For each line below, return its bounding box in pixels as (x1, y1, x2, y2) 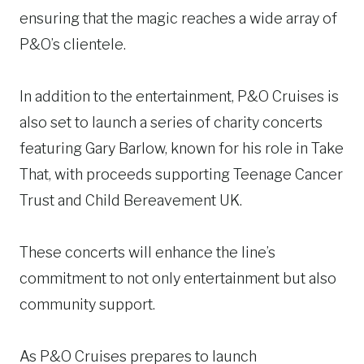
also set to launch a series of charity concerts (19, 114, 323, 131)
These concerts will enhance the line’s (19, 244, 275, 261)
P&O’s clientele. (19, 36, 126, 53)
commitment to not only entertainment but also (19, 270, 336, 287)
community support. (19, 296, 155, 313)
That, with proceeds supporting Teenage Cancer (19, 166, 343, 183)
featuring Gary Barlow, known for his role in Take (19, 140, 344, 157)
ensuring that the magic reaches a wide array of (19, 10, 337, 27)
